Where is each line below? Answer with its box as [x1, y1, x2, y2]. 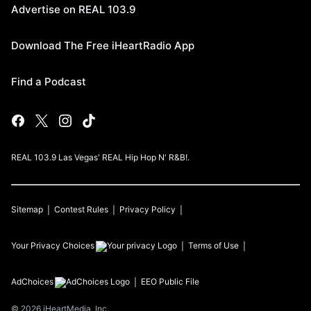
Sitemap [11, 204, 43, 215]
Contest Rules [54, 204, 108, 215]
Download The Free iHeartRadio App [11, 39, 194, 52]
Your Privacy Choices [11, 240, 94, 251]
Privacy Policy [119, 204, 176, 215]
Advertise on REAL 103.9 [11, 3, 136, 16]
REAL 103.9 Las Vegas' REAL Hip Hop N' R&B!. [11, 152, 190, 162]
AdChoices [11, 276, 53, 287]
